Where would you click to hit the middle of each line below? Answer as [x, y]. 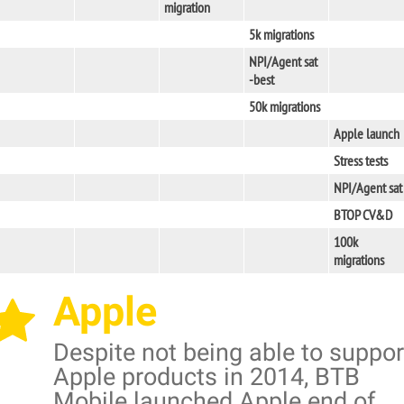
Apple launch [367, 133]
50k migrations [285, 106]
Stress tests [361, 161]
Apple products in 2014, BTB [207, 377]
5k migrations [281, 34]
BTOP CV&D [363, 215]
